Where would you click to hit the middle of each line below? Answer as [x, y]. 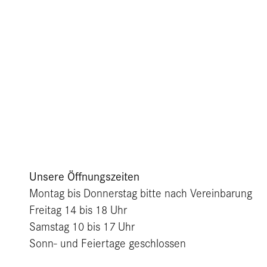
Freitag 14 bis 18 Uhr [78, 209]
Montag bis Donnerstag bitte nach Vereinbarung [141, 192]
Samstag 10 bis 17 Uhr [82, 226]
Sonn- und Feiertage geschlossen [108, 242]
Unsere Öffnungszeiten [84, 176]
